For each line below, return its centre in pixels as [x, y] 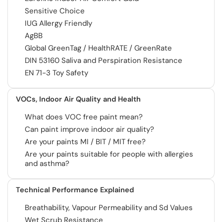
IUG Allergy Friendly [58, 23]
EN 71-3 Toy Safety [56, 73]
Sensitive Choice [55, 11]
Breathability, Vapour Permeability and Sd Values [109, 208]
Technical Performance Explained [75, 190]
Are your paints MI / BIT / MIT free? [85, 142]
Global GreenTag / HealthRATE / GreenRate [98, 48]
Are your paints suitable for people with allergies [109, 154]
